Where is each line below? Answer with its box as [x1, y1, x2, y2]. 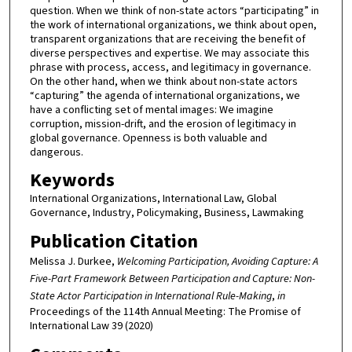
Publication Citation [29, 227, 198, 255]
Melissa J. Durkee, [29, 253, 117, 269]
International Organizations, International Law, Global [29, 191, 277, 207]
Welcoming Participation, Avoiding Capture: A [116, 253, 318, 269]
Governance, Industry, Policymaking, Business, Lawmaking [29, 205, 304, 222]
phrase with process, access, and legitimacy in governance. [29, 59, 311, 75]
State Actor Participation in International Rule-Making [29, 288, 272, 304]
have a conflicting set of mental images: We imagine [29, 101, 273, 118]
